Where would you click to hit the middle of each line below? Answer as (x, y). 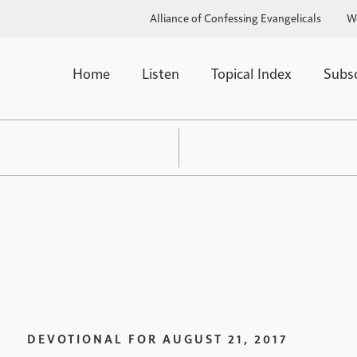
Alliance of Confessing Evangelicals (235, 18)
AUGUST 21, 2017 (225, 338)
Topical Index (252, 73)
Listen (161, 73)
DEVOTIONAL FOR (92, 338)
